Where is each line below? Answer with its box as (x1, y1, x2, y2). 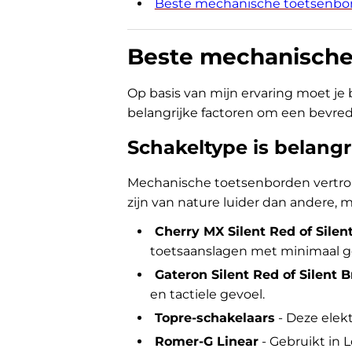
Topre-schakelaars (154, 310, 275, 325)
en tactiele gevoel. (149, 287, 265, 302)
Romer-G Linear (154, 334, 258, 349)
